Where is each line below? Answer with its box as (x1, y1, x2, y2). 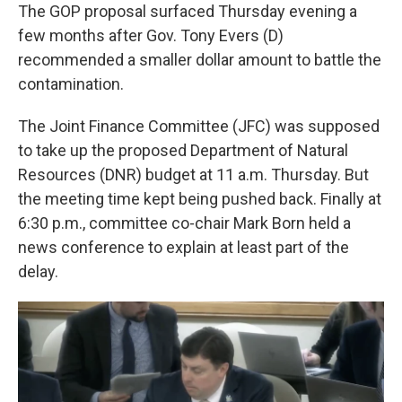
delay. (18, 261, 58, 281)
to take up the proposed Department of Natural (18, 140, 348, 160)
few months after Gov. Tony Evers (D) (18, 25, 284, 45)
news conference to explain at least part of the (18, 237, 349, 257)
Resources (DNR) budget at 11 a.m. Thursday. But (18, 164, 369, 184)
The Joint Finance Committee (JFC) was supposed (18, 116, 380, 135)
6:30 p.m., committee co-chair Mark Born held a (18, 213, 351, 232)
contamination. (18, 74, 124, 93)
